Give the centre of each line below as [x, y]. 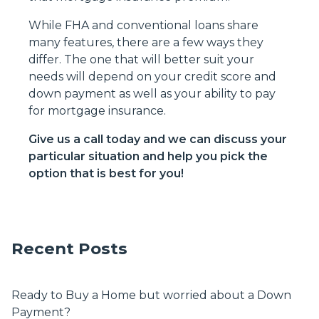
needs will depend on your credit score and [152, 76]
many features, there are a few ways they [146, 42]
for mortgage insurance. [97, 110]
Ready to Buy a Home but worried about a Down [151, 295]
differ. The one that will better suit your [141, 59]
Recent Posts [69, 248]
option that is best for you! [106, 173]
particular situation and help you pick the [148, 156]
